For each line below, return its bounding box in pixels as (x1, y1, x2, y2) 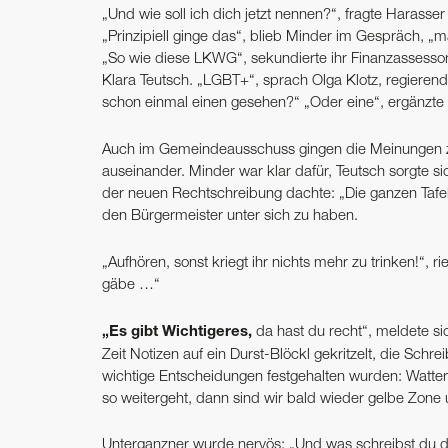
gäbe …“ (102, 277, 160, 292)
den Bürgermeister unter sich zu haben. (102, 208, 358, 223)
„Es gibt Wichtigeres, (102, 324, 256, 340)
